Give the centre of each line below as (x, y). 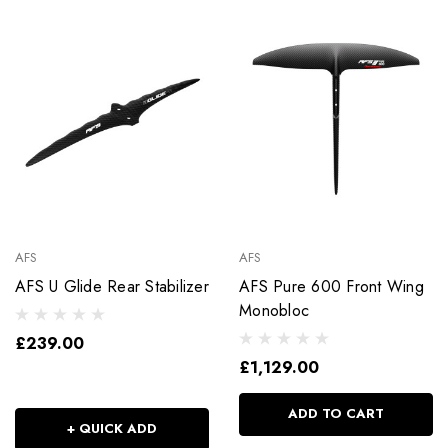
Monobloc (274, 311)
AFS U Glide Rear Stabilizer (112, 287)
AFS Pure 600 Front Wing (331, 287)
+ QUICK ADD (112, 429)
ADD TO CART (336, 414)
